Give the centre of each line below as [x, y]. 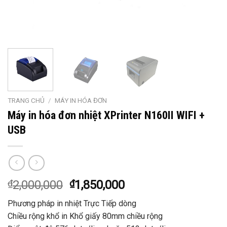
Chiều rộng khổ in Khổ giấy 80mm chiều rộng [85, 216]
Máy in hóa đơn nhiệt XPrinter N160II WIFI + [106, 115]
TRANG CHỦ [26, 100]
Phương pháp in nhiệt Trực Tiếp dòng [72, 204]
